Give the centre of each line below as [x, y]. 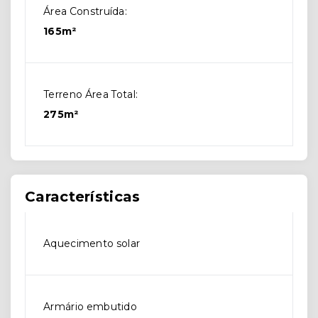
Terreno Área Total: [91, 94]
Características [83, 197]
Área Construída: [86, 11]
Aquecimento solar [92, 243]
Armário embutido [91, 307]
